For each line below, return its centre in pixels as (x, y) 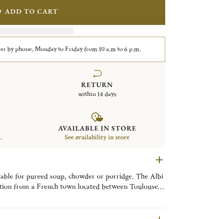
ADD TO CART (31, 11)
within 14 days (97, 94)
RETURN (97, 84)
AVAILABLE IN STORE (97, 128)
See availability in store (97, 138)
